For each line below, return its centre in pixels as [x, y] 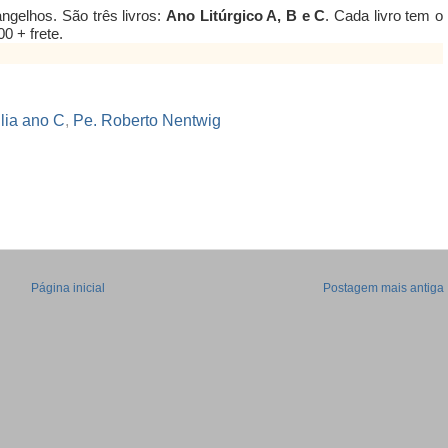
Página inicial [67, 288]
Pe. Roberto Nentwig [147, 119]
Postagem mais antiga [383, 288]
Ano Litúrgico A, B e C [245, 16]
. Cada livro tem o [384, 16]
